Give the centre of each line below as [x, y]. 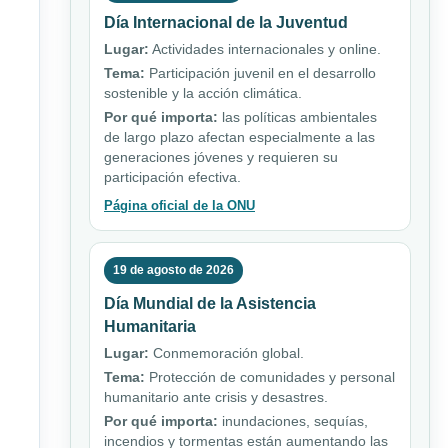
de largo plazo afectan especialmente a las [239, 137]
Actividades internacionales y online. [265, 49]
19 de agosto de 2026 [173, 270]
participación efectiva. [172, 177]
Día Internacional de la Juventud [226, 23]
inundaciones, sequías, [293, 421]
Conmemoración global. [226, 353]
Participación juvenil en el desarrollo [260, 73]
